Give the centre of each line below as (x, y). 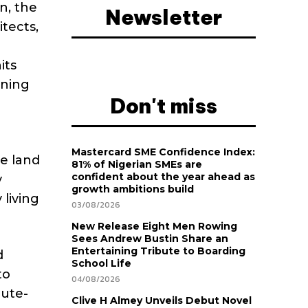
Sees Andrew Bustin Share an (150, 239)
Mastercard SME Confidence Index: (163, 152)
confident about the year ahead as (163, 177)
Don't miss (164, 106)
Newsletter (164, 18)
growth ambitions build (133, 189)
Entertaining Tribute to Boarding (158, 251)
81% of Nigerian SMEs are (137, 165)
